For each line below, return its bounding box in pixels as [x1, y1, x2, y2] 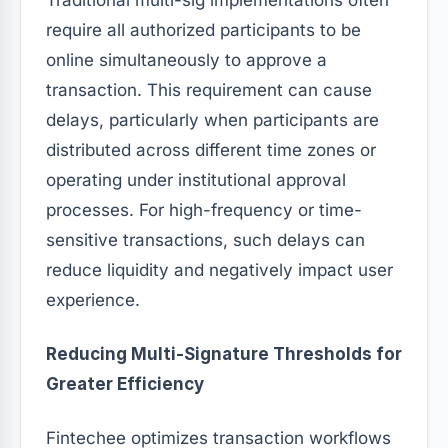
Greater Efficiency [46, 373, 204, 394]
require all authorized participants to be [46, 19, 361, 40]
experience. [46, 289, 140, 310]
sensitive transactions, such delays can [46, 229, 365, 250]
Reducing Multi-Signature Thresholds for [46, 343, 402, 364]
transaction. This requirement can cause [46, 79, 372, 100]
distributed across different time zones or [46, 139, 376, 160]
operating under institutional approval [46, 169, 346, 190]
